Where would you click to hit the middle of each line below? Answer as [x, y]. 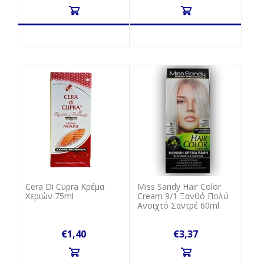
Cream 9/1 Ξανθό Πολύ [183, 196]
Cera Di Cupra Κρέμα [65, 186]
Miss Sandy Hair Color [179, 186]
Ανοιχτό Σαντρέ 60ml [179, 205]
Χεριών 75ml [49, 196]
